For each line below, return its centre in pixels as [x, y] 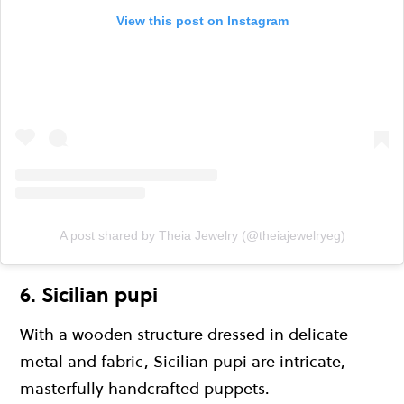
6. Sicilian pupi [89, 295]
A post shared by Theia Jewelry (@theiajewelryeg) [202, 236]
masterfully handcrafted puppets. [145, 388]
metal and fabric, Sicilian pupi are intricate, [183, 361]
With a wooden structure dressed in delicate [184, 334]
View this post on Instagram [202, 21]
